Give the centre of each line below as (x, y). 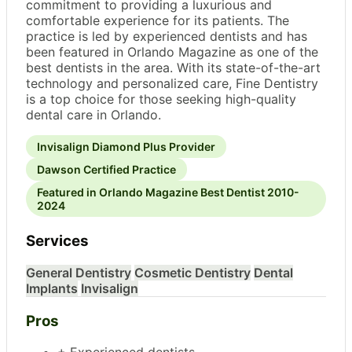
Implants (52, 288)
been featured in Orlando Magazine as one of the (172, 52)
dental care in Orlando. (93, 115)
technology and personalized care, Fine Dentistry (172, 84)
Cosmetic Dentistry (192, 272)
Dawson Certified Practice (106, 170)
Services (57, 241)
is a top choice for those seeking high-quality (161, 99)
